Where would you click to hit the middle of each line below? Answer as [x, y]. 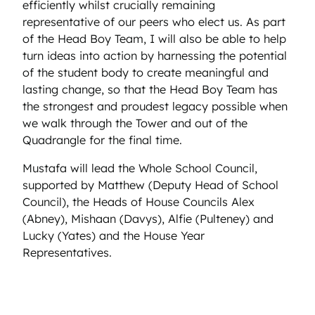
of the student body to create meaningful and [146, 72]
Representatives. [71, 252]
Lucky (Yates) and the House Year [114, 235]
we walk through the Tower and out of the [135, 123]
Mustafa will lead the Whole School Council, [140, 168]
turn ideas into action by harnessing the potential [155, 55]
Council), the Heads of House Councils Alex [139, 201]
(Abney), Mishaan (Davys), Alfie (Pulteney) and [148, 218]
